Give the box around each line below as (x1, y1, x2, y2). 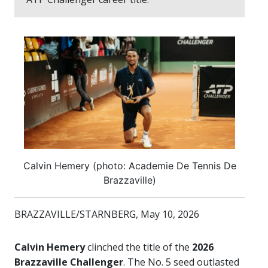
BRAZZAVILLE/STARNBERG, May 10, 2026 (14, 208, 199, 221)
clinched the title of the (85, 240, 192, 254)
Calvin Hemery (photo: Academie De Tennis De (23, 160, 236, 172)
